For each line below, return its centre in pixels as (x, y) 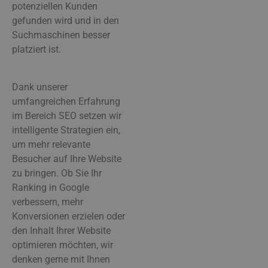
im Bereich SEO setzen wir (67, 115)
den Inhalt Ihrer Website (61, 230)
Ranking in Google (51, 187)
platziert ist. (36, 50)
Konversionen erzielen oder (68, 216)
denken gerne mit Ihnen (61, 259)
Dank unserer (40, 87)
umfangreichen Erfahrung (66, 101)
